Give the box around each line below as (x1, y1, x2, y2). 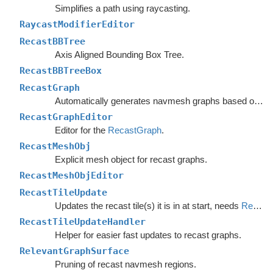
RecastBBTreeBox (19, 65, 102, 76)
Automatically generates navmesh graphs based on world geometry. (253, 96, 263, 106)
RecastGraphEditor (19, 112, 113, 122)
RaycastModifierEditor (19, 19, 135, 30)
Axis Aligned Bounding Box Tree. (54, 49, 184, 60)
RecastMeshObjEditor (19, 170, 124, 181)
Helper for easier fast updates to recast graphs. (54, 230, 241, 240)
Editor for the (54, 125, 108, 135)
